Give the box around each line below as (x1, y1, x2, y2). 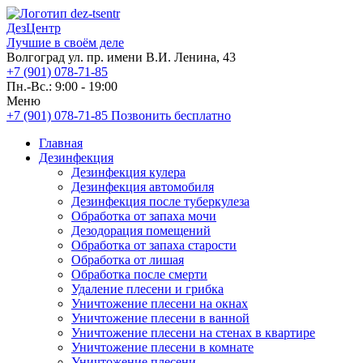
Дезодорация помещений (71, 224, 211, 237)
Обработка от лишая (71, 253, 184, 267)
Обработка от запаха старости (71, 238, 237, 252)
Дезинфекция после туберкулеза (71, 194, 250, 208)
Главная (39, 136, 83, 150)
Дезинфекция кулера (71, 165, 186, 179)
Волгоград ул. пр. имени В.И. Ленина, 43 (6, 50, 236, 64)
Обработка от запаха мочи (71, 209, 216, 223)
